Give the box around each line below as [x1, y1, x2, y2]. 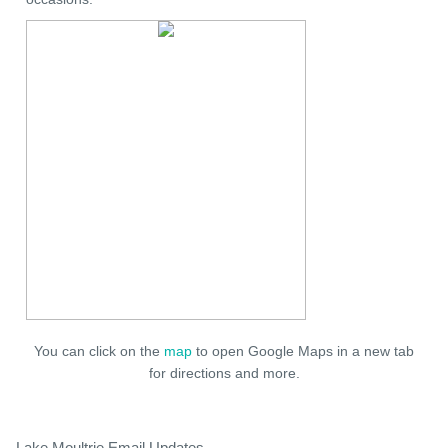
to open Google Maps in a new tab [192, 343, 414, 359]
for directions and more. [148, 365, 300, 381]
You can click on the [34, 343, 164, 359]
